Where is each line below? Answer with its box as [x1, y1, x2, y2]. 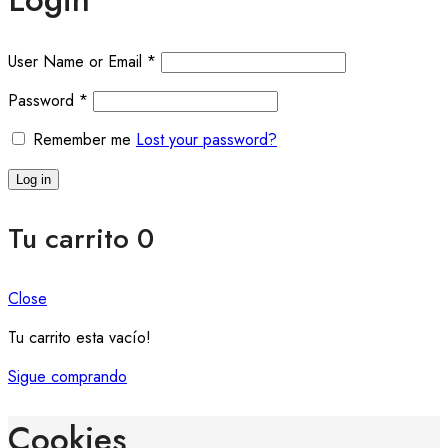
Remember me [33, 128, 131, 152]
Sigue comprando [8, 365, 127, 389]
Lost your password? [136, 128, 277, 152]
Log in [16, 172, 51, 188]
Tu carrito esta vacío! [8, 326, 151, 350]
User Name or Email [8, 50, 147, 74]
